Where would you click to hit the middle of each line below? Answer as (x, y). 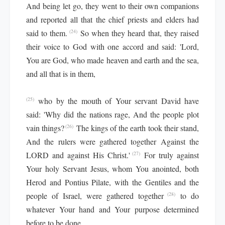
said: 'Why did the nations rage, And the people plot (113, 114)
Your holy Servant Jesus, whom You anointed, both (113, 168)
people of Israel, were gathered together (95, 196)
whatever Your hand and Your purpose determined (113, 209)
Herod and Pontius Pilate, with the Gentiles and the (113, 182)
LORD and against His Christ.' (78, 155)
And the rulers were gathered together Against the (113, 141)
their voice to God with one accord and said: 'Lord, (113, 46)
